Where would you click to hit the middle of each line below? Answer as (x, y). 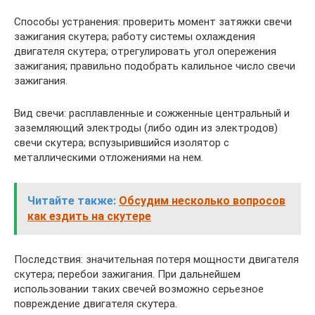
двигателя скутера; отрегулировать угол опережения (145, 51)
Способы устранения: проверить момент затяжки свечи (153, 21)
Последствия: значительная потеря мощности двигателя (156, 259)
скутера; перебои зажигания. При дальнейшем (127, 274)
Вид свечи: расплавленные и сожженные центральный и (152, 113)
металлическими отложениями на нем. (109, 157)
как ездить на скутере (89, 216)
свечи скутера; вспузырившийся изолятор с (122, 142)
